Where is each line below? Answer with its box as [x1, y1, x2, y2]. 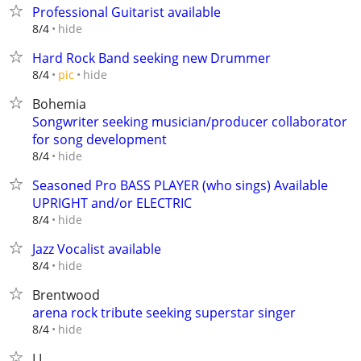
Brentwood [32, 286, 100, 304]
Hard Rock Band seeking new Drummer [32, 49, 271, 67]
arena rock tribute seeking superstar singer [32, 304, 296, 322]
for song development [32, 131, 167, 148]
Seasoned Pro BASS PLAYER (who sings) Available [32, 176, 328, 194]
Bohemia [32, 95, 86, 113]
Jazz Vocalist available [32, 240, 161, 258]
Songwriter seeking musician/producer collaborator [32, 113, 347, 131]
